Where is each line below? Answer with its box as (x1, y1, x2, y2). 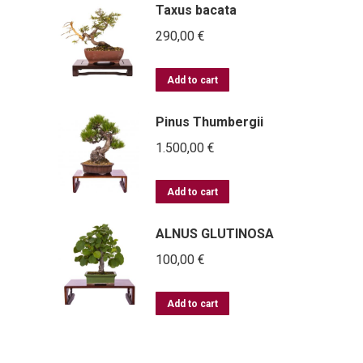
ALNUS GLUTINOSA (156, 225, 274, 241)
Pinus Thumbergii (156, 113, 263, 130)
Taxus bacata (156, 2, 237, 18)
